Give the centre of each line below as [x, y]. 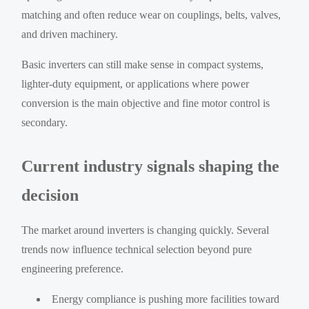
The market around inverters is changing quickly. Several [146, 230]
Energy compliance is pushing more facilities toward [166, 299]
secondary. [45, 122]
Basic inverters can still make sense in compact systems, [143, 64]
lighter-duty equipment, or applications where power [136, 83]
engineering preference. [73, 268]
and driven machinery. [70, 34]
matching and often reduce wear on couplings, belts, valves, [151, 14]
